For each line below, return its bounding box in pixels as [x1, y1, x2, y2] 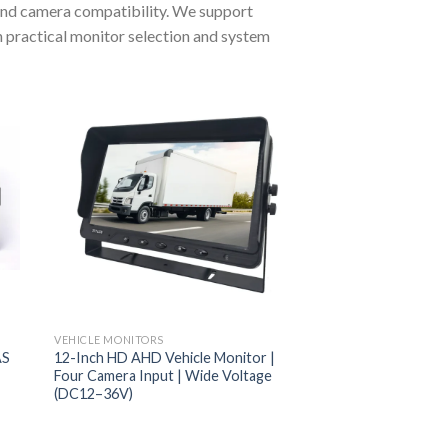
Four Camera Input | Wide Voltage [54, 366, 273, 384]
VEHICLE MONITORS [54, 333, 164, 347]
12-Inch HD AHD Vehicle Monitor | [54, 348, 276, 366]
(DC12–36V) [54, 384, 134, 402]
